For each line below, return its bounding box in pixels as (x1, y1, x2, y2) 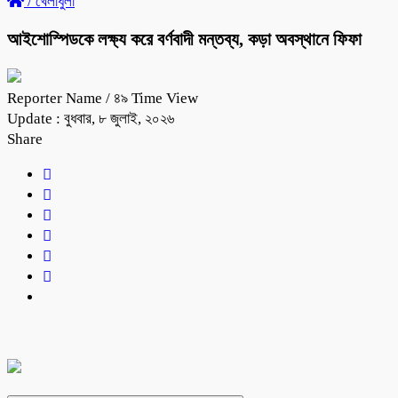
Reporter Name (7, 89, 106, 107)
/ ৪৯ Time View (106, 89, 198, 107)
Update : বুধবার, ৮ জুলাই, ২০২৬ (7, 109, 174, 127)
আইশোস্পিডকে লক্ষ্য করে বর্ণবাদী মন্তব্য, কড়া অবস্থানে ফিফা (7, 28, 362, 49)
